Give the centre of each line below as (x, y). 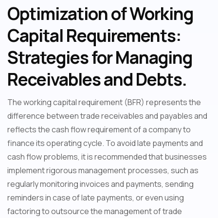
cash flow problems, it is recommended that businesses (107, 157)
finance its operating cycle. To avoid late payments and (105, 143)
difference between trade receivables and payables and (107, 116)
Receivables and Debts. (97, 80)
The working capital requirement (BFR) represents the (104, 102)
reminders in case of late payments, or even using (96, 198)
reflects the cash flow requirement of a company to (99, 130)
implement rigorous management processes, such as (103, 171)
